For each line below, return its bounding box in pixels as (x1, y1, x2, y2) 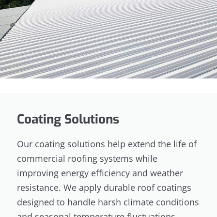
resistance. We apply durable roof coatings (17, 181, 191, 193)
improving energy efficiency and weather (17, 167, 183, 179)
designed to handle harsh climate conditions (17, 196, 199, 208)
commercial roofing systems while (17, 152, 157, 164)
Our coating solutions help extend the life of (17, 138, 197, 150)
